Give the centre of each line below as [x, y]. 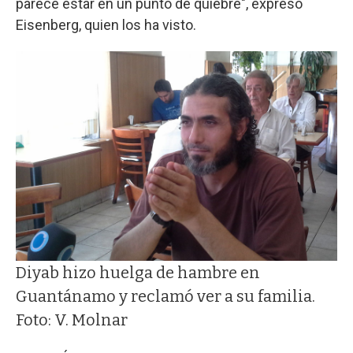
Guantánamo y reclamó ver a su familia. [165, 296]
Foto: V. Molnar [72, 320]
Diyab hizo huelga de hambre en [138, 272]
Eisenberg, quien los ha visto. [106, 25]
